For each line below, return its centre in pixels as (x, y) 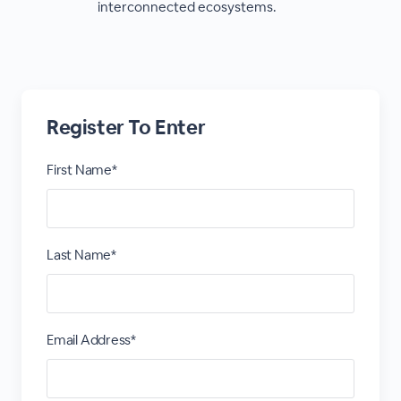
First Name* (81, 170)
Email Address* (91, 340)
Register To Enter (126, 127)
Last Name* (81, 255)
